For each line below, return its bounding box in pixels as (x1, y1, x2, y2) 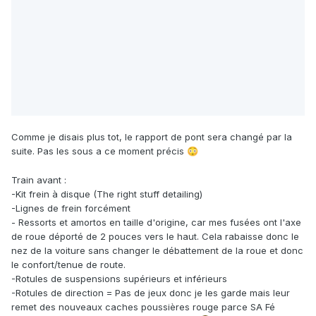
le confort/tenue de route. (11, 259, 128, 271)
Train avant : (11, 174, 69, 186)
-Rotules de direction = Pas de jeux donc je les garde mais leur (11, 287, 290, 299)
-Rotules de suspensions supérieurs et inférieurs (11, 273, 230, 285)
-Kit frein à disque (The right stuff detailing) (11, 188, 205, 200)
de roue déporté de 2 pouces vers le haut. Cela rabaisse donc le (11, 231, 299, 243)
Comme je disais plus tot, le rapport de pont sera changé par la (11, 131, 292, 143)
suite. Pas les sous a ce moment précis (11, 145, 187, 157)
